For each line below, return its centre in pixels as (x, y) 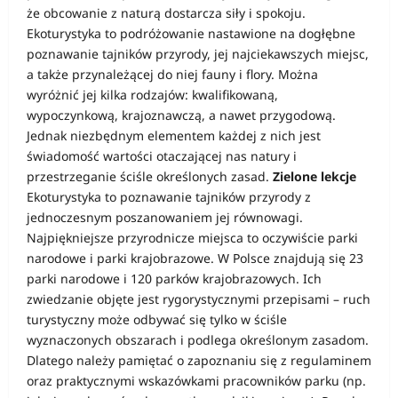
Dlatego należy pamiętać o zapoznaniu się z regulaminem (199, 360)
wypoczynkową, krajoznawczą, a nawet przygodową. (181, 115)
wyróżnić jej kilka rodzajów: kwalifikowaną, (152, 95)
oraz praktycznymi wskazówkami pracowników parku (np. (196, 381)
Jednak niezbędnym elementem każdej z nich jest (174, 135)
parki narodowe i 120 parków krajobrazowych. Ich (174, 279)
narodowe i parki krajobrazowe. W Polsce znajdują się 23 (195, 258)
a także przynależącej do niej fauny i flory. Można (172, 74)
